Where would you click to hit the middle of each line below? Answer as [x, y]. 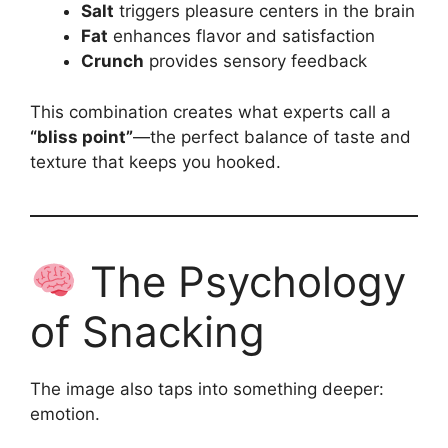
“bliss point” [81, 136]
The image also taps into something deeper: [207, 388]
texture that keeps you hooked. [155, 161]
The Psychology [241, 281]
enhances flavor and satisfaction [241, 36]
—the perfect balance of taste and [272, 136]
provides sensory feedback [255, 61]
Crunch [112, 61]
